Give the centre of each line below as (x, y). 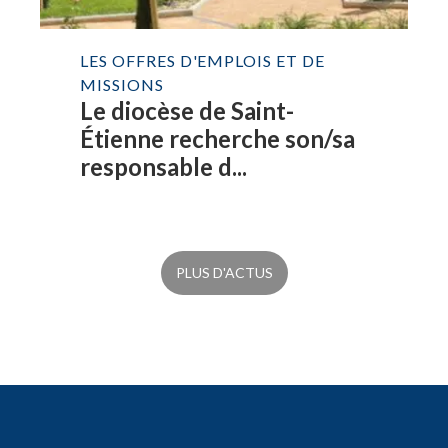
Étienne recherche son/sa (218, 138)
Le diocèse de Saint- (187, 110)
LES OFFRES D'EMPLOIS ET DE (202, 60)
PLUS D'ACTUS (224, 272)
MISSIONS (122, 84)
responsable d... (164, 166)
